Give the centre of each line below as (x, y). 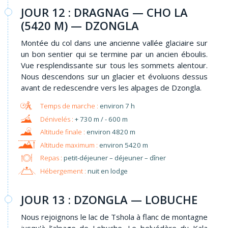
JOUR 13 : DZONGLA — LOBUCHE (109, 200)
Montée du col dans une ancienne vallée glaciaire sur (114, 43)
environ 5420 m (123, 145)
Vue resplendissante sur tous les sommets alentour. (114, 65)
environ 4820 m (111, 132)
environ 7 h (117, 106)
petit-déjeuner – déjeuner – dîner (114, 158)
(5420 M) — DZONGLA (80, 26)
